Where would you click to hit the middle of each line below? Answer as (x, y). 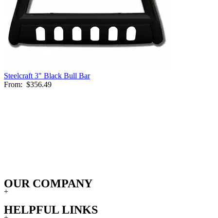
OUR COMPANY (48, 183)
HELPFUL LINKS (51, 209)
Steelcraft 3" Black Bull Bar (47, 75)
